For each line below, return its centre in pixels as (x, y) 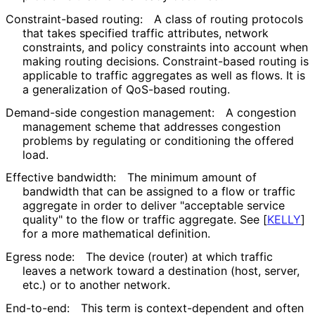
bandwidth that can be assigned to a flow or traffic (159, 192)
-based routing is (263, 61)
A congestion (261, 112)
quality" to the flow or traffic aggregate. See (143, 220)
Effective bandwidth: (61, 178)
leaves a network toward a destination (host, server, (161, 271)
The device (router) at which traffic (179, 257)
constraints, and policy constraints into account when (165, 47)
